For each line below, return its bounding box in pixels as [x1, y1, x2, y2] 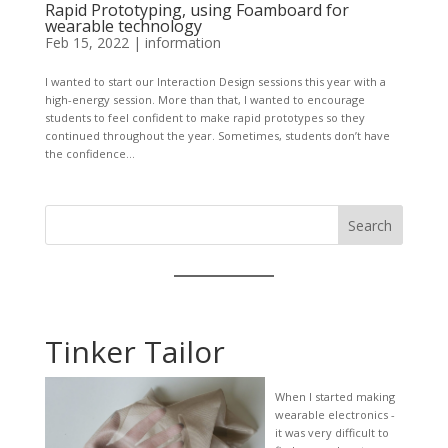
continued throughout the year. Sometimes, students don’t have [44, 127, 390, 143]
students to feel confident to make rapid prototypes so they [44, 109, 365, 125]
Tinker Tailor [44, 330, 225, 372]
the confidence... [44, 145, 135, 161]
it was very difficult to [274, 424, 389, 440]
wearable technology [44, 14, 202, 37]
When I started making [274, 388, 395, 404]
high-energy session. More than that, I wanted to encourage [44, 91, 365, 107]
